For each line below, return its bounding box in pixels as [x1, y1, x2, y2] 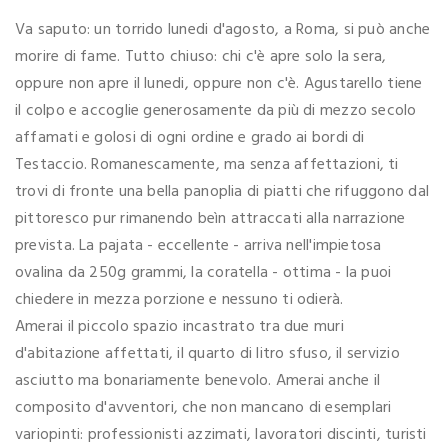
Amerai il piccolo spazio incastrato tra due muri [15, 313, 344, 340]
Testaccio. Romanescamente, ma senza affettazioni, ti [15, 151, 399, 178]
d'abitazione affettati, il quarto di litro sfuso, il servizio [15, 340, 400, 367]
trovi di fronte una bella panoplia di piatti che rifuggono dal [15, 178, 429, 205]
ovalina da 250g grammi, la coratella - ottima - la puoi [15, 259, 392, 286]
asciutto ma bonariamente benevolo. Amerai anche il [15, 367, 381, 394]
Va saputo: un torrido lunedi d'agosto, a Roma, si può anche [15, 16, 431, 43]
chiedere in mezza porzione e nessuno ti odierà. [15, 286, 344, 313]
